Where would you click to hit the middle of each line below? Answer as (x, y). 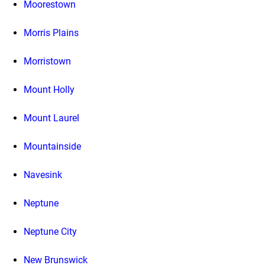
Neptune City (50, 231)
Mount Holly (49, 89)
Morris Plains (51, 33)
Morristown (47, 61)
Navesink (43, 174)
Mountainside (52, 146)
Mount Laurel (51, 118)
